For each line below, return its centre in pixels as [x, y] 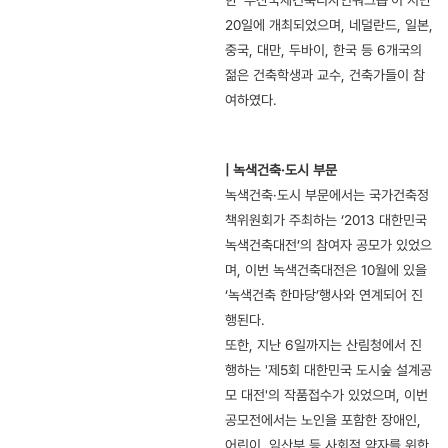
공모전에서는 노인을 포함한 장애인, [323, 420]
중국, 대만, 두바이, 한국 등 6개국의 [323, 50]
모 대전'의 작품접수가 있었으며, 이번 [326, 395]
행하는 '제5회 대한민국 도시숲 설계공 [328, 370]
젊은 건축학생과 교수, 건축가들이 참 [325, 75]
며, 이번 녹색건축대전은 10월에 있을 [326, 270]
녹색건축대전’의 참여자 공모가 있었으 [328, 245]
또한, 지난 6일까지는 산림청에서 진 [323, 345]
